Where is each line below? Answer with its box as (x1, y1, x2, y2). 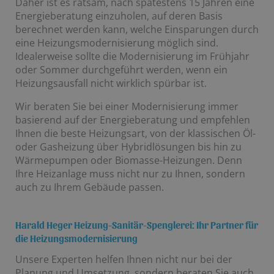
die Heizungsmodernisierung (15, 232, 138, 244)
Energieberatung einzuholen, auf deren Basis (15, 9, 223, 23)
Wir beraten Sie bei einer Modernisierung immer (15, 99, 239, 113)
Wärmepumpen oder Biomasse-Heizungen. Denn (15, 153, 242, 167)
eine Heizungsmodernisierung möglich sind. (15, 35, 218, 50)
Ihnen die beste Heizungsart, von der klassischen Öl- (15, 126, 256, 140)
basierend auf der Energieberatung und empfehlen (15, 113, 250, 127)
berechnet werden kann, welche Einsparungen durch (15, 22, 259, 36)
